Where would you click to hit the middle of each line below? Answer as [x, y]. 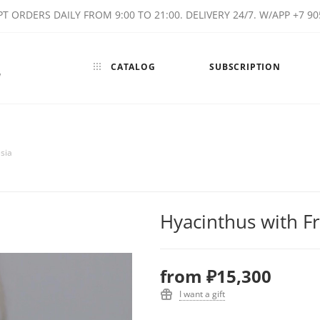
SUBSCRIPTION [245, 67]
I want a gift [202, 294]
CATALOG [132, 67]
